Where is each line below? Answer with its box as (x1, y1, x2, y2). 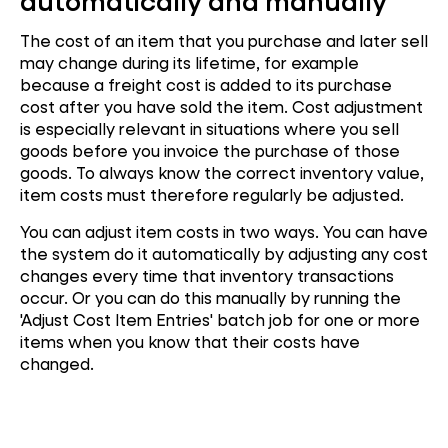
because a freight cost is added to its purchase (20, 73, 392, 95)
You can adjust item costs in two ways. (20, 221, 323, 243)
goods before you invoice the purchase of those (20, 139, 400, 161)
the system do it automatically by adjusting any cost (20, 243, 428, 265)
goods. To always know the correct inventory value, (20, 161, 424, 183)
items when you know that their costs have (20, 331, 360, 353)
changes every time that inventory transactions (20, 265, 394, 287)
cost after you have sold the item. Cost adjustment (20, 95, 423, 117)
